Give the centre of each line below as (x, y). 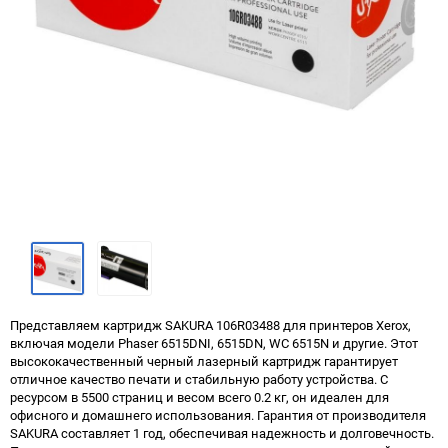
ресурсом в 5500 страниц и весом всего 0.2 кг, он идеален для (199, 397)
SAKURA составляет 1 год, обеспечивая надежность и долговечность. (222, 433)
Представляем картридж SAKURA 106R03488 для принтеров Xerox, (210, 325)
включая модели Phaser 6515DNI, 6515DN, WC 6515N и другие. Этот (214, 343)
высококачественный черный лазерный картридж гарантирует (204, 361)
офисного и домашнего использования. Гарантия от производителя (218, 415)
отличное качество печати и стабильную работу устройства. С (199, 379)
